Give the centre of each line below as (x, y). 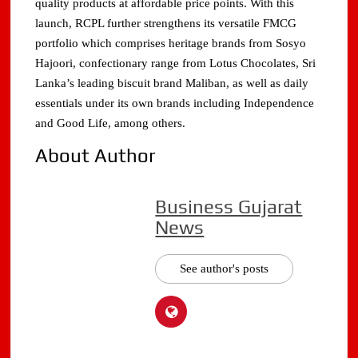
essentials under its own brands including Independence (175, 103)
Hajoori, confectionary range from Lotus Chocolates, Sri (176, 64)
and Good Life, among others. (111, 123)
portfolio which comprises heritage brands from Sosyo (171, 44)
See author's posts (225, 269)
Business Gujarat (229, 207)
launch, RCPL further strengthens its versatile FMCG (166, 24)
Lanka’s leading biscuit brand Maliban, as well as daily (172, 84)
